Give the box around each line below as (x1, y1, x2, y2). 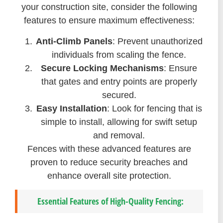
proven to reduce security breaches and (30, 157, 188, 167)
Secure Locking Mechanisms (41, 63, 164, 73)
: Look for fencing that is (107, 103, 202, 113)
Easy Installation (36, 103, 107, 113)
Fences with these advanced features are (27, 143, 191, 154)
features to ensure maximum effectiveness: (23, 15, 195, 26)
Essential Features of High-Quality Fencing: (37, 195, 184, 208)
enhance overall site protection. (47, 170, 171, 181)
